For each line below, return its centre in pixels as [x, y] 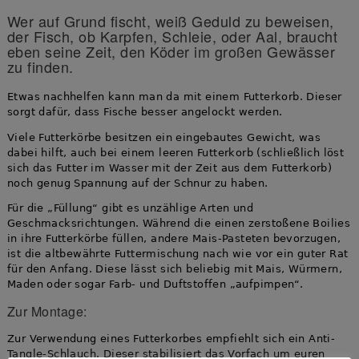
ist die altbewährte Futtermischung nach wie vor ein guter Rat [177, 254]
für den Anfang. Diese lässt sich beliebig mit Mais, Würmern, [174, 269]
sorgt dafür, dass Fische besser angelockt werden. [145, 112]
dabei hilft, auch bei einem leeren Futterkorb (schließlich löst [175, 152]
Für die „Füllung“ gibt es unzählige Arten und [130, 208]
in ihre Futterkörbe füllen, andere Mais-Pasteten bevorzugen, [173, 238]
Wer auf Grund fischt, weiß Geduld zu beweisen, [170, 21]
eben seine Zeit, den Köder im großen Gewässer [171, 51]
